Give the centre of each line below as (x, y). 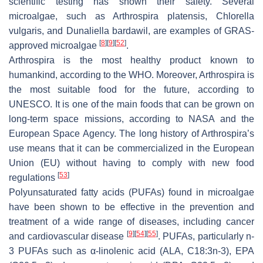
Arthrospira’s (228, 133)
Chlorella (235, 16)
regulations (33, 177)
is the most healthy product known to (154, 60)
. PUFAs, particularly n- (206, 236)
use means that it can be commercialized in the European (131, 148)
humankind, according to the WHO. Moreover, (104, 75)
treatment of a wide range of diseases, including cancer (131, 221)
